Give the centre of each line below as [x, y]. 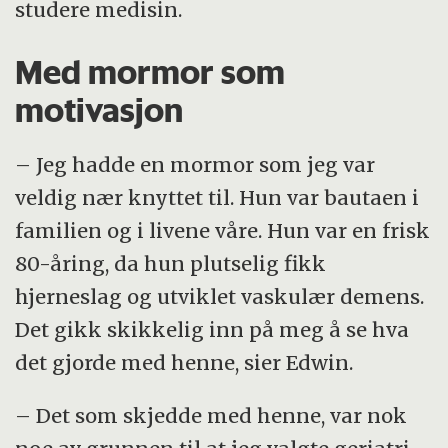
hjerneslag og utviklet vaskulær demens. [220, 296]
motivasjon [99, 110]
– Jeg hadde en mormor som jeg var [195, 164]
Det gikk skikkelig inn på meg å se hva [212, 329]
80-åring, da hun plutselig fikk [171, 263]
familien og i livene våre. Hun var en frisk [223, 230]
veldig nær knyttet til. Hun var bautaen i [217, 197]
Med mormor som [150, 72]
